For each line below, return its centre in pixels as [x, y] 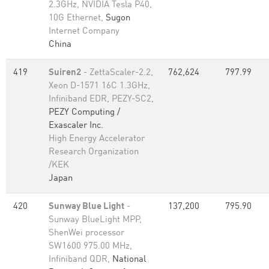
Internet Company [84, 32]
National [129, 260]
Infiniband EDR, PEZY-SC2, [101, 99]
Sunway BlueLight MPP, [95, 220]
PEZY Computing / [84, 113]
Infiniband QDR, [80, 260]
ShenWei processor [86, 233]
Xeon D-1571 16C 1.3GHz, [99, 86]
